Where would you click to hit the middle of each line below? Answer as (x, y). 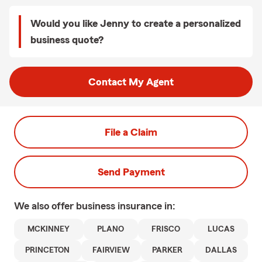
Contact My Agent (131, 82)
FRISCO (166, 229)
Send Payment (131, 172)
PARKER (168, 250)
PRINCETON (48, 250)
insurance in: (146, 206)
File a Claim (131, 132)
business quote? (67, 40)
